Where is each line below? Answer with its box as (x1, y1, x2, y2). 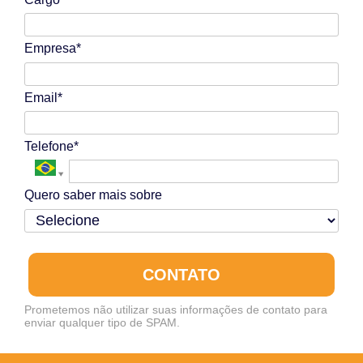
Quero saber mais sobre (24, 188, 162, 203)
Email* (24, 90, 62, 105)
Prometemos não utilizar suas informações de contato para (24, 303, 327, 317)
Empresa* (24, 41, 81, 56)
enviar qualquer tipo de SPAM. (24, 316, 180, 330)
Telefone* (24, 139, 79, 153)
